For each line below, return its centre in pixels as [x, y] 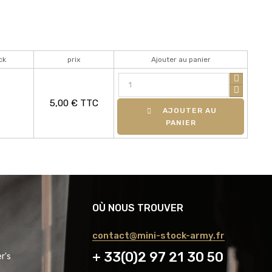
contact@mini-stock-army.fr [158, 235]
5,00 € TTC [74, 103]
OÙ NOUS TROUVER [138, 208]
